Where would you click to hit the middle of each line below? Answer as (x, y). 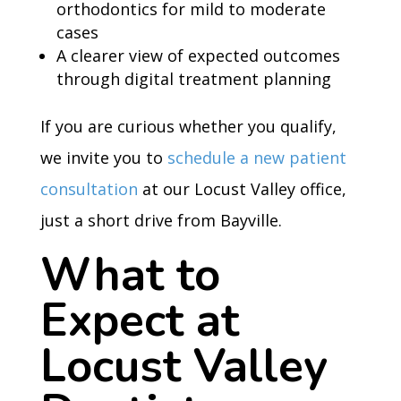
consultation (89, 189)
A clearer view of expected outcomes (198, 55)
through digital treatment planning (193, 79)
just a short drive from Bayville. (161, 220)
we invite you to (103, 158)
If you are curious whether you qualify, (188, 126)
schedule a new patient (256, 158)
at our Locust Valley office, (242, 189)
